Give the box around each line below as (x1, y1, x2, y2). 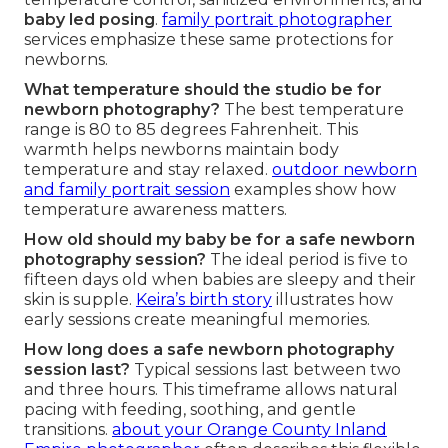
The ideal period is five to (206, 250, 408, 270)
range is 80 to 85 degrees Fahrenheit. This (24, 120, 358, 140)
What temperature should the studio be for (24, 80, 382, 100)
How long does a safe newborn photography (24, 340, 394, 360)
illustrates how (272, 290, 393, 310)
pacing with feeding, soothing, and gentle (24, 400, 356, 420)
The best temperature (220, 100, 404, 120)
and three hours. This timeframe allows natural (24, 380, 398, 400)
